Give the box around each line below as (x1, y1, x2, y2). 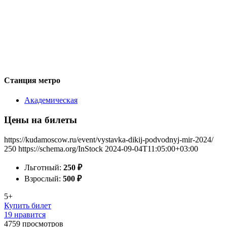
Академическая (24, 96, 78, 105)
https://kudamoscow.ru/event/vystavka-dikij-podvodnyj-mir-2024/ (4, 135, 213, 144)
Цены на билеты (4, 114, 77, 125)
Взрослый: (24, 174, 63, 183)
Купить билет (4, 201, 51, 210)
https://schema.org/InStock (18, 144, 103, 153)
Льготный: (24, 163, 63, 172)
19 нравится (4, 210, 46, 219)
